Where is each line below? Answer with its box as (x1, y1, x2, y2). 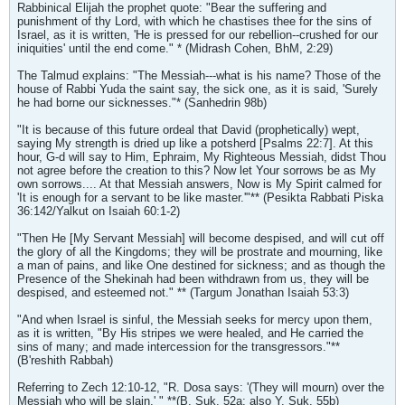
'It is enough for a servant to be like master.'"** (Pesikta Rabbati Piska (17, 191, 383, 204)
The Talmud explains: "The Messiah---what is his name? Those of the (17, 69, 381, 82)
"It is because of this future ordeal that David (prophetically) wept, (17, 123, 360, 137)
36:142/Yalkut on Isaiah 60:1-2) (17, 204, 180, 218)
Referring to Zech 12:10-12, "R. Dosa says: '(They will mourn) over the (17, 381, 384, 394)
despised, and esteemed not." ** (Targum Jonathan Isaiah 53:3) (17, 286, 349, 299)
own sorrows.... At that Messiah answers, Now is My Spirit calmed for (17, 177, 381, 191)
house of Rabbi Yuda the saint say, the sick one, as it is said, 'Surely (17, 82, 378, 96)
